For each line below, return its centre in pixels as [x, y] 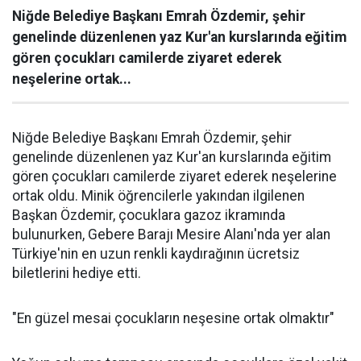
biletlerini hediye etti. [77, 273]
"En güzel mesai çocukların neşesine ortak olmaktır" [173, 318]
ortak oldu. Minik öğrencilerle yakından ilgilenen [158, 195]
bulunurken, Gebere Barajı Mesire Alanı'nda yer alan [171, 234]
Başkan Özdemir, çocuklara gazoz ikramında [149, 215]
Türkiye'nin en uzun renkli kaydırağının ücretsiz [156, 253]
